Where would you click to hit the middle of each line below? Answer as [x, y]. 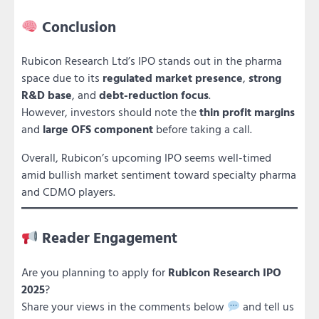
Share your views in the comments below [124, 307]
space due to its [62, 78]
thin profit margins [247, 112]
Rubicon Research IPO [225, 272]
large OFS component [98, 129]
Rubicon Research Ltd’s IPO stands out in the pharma [152, 61]
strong [265, 78]
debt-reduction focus [154, 95]
